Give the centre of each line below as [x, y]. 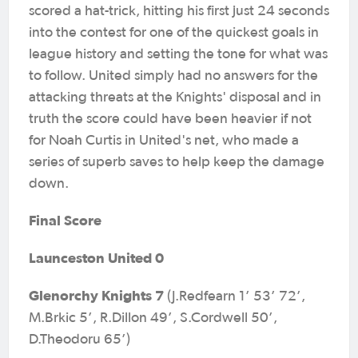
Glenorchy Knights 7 [98, 295]
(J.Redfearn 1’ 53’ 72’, [236, 296]
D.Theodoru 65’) [80, 340]
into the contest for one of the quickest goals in [174, 33]
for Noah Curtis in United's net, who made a [164, 141]
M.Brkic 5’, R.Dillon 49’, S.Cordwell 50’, [153, 318]
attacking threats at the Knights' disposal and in [175, 97]
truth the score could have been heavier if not [170, 119]
